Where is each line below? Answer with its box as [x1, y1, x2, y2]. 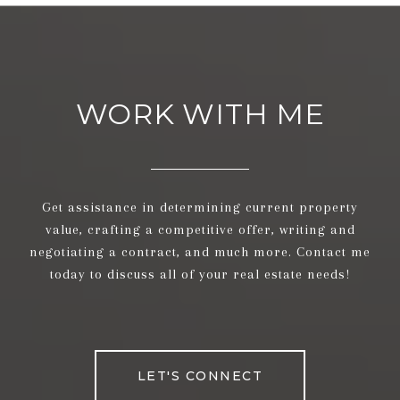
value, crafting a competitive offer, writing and [45, 221, 355, 238]
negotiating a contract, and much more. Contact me [29, 244, 371, 261]
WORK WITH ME [75, 96, 325, 132]
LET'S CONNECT [137, 368, 263, 385]
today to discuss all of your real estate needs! [50, 266, 350, 283]
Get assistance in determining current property [42, 199, 358, 216]
